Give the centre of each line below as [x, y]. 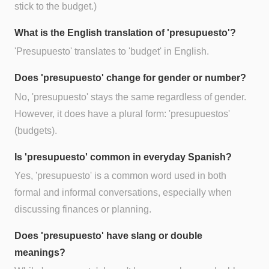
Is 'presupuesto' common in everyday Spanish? [123, 157]
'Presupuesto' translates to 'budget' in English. [112, 52]
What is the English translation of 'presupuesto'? [125, 33]
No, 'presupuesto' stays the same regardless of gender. [130, 97]
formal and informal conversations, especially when [123, 192]
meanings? [40, 252]
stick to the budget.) [56, 7]
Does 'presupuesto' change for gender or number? [130, 78]
